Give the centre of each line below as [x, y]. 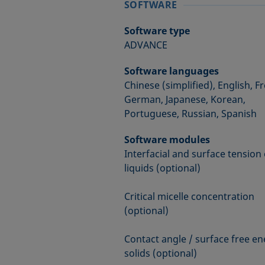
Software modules [167, 140]
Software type [157, 31]
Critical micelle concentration [189, 196]
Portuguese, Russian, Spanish [190, 114]
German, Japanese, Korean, [185, 99]
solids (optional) [160, 253]
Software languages [171, 71]
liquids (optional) [162, 168]
